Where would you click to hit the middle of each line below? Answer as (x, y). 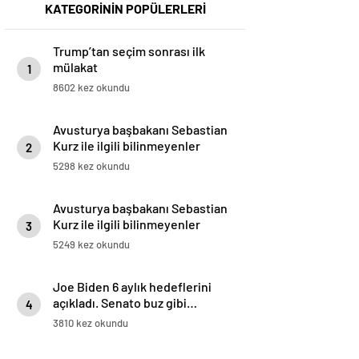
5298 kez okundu (91, 166)
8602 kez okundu (91, 88)
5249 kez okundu (91, 245)
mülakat (75, 67)
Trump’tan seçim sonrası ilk (129, 51)
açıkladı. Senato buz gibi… (125, 303)
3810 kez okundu (91, 323)
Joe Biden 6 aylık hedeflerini (132, 287)
